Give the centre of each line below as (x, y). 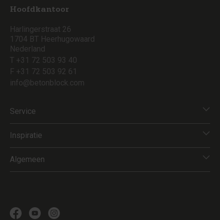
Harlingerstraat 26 (41, 29)
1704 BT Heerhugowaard (52, 39)
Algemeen (27, 159)
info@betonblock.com (47, 83)
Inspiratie (26, 135)
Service (23, 111)
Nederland (27, 49)
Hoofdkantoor (40, 10)
